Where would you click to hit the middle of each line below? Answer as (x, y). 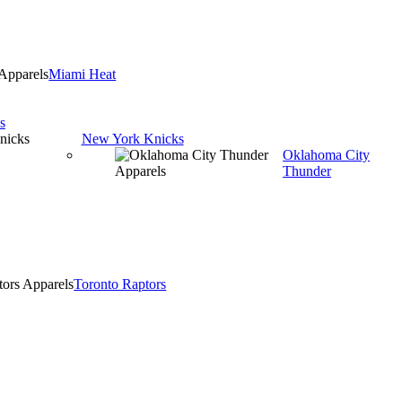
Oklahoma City (327, 155)
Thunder (307, 171)
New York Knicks (132, 139)
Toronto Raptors (120, 284)
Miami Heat (83, 74)
